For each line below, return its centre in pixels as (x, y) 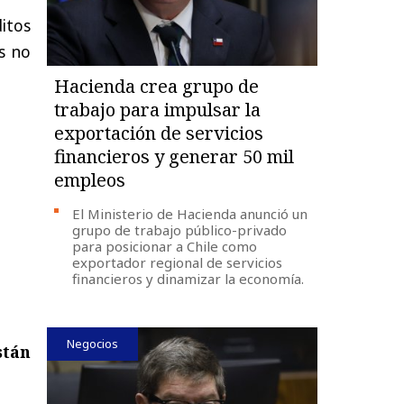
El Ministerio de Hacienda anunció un (190, 213)
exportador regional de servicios (178, 262)
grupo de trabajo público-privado (180, 230)
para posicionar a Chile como (165, 246)
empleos (90, 179)
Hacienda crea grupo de (157, 86)
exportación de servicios (159, 133)
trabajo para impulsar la (158, 109)
